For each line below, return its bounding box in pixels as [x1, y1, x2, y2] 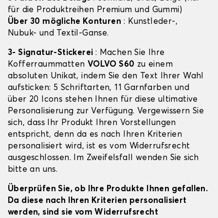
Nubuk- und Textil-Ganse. [8, 29, 109, 38]
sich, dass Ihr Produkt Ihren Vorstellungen [8, 119, 176, 127]
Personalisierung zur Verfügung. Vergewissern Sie [8, 107, 204, 116]
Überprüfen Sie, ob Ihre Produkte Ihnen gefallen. [8, 185, 208, 194]
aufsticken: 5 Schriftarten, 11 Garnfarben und [8, 84, 189, 92]
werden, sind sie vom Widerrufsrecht [8, 208, 158, 217]
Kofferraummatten [8, 60, 88, 69]
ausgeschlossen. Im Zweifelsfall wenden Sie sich [8, 154, 199, 163]
